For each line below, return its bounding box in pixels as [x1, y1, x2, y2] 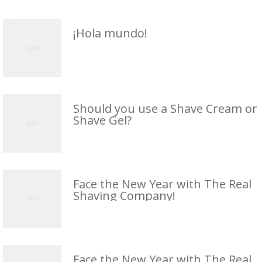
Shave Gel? [73, 112, 132, 128]
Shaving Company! [73, 187, 175, 204]
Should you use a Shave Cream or [73, 100, 257, 116]
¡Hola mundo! [73, 25, 147, 41]
